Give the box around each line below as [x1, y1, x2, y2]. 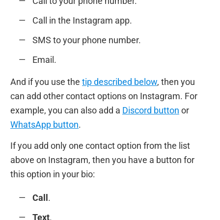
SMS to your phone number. [32, 35, 141, 46]
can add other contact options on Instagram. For [10, 90, 197, 101]
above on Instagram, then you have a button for [10, 154, 194, 165]
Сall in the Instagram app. [32, 15, 132, 26]
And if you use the [10, 76, 82, 87]
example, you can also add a [10, 105, 122, 115]
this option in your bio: [10, 168, 95, 179]
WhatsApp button [10, 119, 79, 130]
